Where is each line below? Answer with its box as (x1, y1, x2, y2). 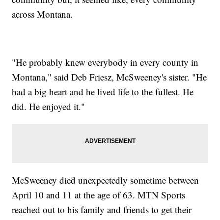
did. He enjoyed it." (12, 100, 85, 112)
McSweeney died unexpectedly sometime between (12, 173, 199, 186)
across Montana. (12, 7, 73, 20)
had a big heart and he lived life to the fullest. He (12, 85, 194, 98)
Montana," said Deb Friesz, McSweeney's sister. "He (12, 70, 207, 83)
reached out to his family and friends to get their (12, 203, 192, 216)
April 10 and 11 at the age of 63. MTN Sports (12, 188, 186, 201)
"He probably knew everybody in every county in (12, 55, 199, 68)
